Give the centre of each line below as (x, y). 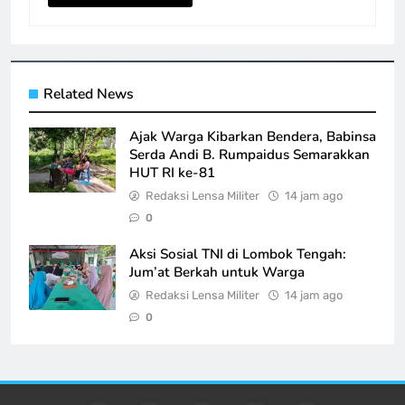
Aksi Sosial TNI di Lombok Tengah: (238, 254)
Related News (89, 94)
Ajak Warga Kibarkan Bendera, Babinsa (253, 136)
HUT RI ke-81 (172, 172)
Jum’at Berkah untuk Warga (217, 272)
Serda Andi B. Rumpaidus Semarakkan (250, 154)
